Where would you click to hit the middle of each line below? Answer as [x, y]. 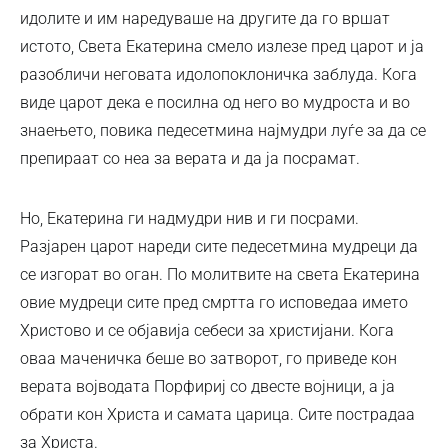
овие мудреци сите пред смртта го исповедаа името [214, 302]
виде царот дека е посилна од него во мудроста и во [215, 102]
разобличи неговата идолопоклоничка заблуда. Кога [218, 74]
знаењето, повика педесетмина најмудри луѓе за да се [223, 130]
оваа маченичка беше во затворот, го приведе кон [208, 358]
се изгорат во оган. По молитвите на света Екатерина [220, 274]
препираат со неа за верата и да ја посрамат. [190, 158]
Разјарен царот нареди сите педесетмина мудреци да [219, 246]
